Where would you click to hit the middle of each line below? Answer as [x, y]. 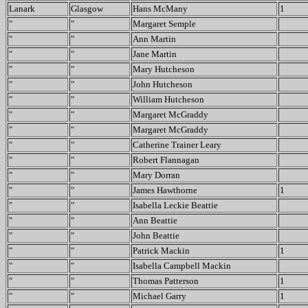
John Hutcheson [163, 84]
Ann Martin [154, 39]
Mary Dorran [156, 175]
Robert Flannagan [166, 160]
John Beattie [156, 235]
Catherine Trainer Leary [177, 145]
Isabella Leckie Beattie [175, 205]
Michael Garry [159, 296]
